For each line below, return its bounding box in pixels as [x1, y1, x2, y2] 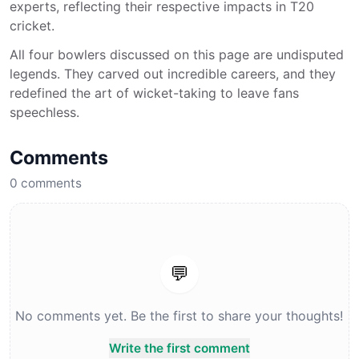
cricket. [10, 18, 54, 34]
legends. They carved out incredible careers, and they [10, 66, 336, 82]
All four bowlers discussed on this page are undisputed [10, 46, 344, 63]
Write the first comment [108, 341, 250, 356]
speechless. [10, 104, 79, 120]
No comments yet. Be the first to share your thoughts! [15, 308, 344, 324]
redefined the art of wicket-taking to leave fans [10, 85, 299, 101]
